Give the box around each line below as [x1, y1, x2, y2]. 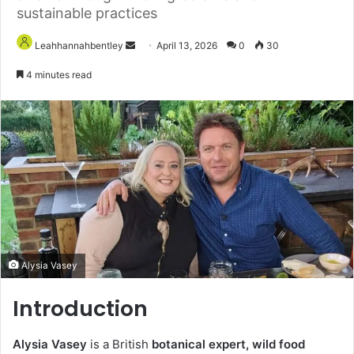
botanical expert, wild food [152, 336, 305, 352]
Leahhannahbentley [35, 40, 123, 52]
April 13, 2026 [156, 40, 217, 52]
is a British [87, 336, 152, 352]
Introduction [13, 294, 148, 324]
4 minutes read [24, 69, 92, 81]
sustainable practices [17, 5, 157, 22]
